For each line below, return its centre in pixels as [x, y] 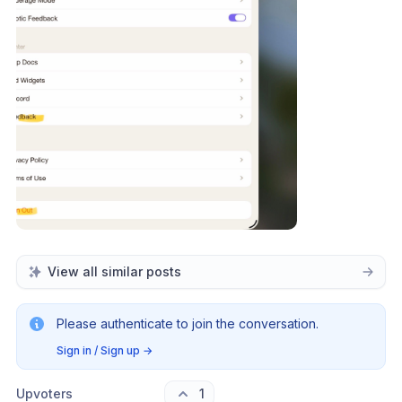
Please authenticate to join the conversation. [188, 323]
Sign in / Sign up [98, 350]
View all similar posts [114, 271]
